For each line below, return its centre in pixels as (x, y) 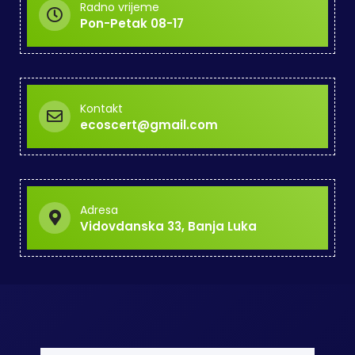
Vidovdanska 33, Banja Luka (168, 226)
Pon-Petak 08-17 (132, 23)
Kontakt (101, 108)
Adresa (99, 210)
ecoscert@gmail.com (149, 124)
